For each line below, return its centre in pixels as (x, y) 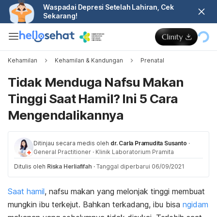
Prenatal (152, 60)
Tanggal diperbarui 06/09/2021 (140, 166)
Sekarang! (60, 16)
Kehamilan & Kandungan (89, 60)
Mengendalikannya (66, 115)
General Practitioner (62, 152)
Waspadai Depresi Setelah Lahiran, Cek (109, 7)
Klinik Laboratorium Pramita (135, 152)
